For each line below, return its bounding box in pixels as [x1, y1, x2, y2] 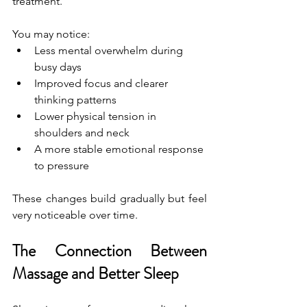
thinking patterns [34, 93, 116, 106]
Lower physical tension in [34, 109, 159, 123]
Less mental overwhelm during [34, 43, 186, 57]
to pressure [34, 158, 89, 172]
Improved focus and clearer [34, 76, 171, 90]
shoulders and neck [34, 125, 130, 139]
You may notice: [12, 27, 90, 40]
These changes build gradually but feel [12, 191, 207, 205]
